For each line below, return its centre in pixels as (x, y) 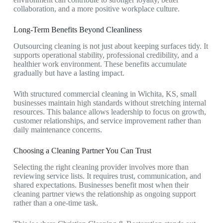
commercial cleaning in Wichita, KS (119, 94)
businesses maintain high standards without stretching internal (110, 103)
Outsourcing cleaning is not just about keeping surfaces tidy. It (111, 46)
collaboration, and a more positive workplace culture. (96, 9)
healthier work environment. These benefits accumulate (100, 64)
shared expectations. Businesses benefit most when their (101, 185)
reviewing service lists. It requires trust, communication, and (107, 176)
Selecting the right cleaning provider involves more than (101, 167)
